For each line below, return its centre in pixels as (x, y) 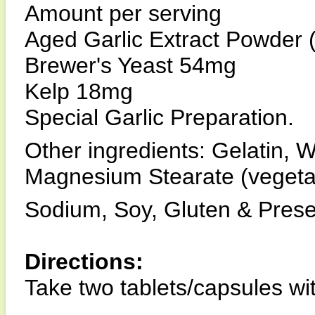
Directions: (84, 262)
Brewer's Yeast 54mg (130, 65)
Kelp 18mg (79, 91)
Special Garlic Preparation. (159, 117)
